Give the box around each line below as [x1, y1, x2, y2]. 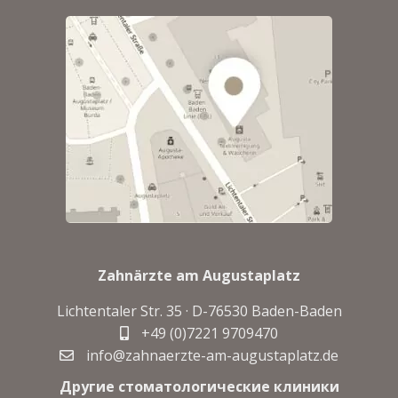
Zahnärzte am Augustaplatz [98, 266, 300, 285]
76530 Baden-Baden [207, 301, 342, 321]
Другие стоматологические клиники [59, 377, 339, 396]
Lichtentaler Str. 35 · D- [56, 301, 208, 321]
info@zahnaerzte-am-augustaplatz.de [83, 346, 338, 365]
